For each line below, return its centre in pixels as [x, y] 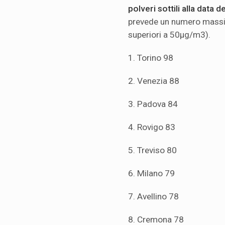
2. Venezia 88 [154, 81]
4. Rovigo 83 [152, 127]
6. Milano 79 [151, 174]
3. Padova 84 [153, 104]
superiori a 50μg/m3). [169, 35]
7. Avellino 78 [153, 197]
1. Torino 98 [151, 58]
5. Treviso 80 [152, 150]
